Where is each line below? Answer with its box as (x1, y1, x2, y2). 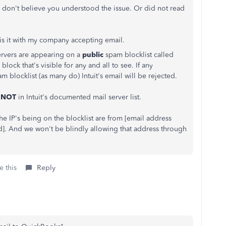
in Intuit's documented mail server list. (16, 92, 141, 101)
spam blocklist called (103, 50, 174, 59)
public (82, 50, 103, 59)
